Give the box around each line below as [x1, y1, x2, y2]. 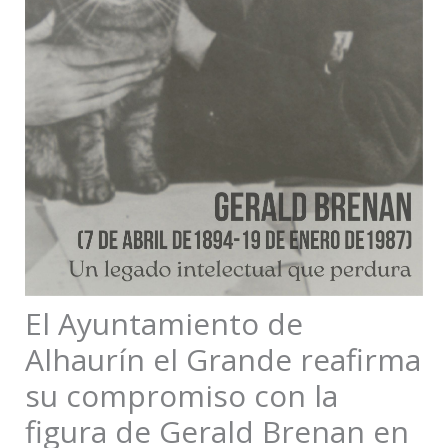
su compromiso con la [24, 375, 338, 416]
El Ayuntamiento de [24, 303, 303, 344]
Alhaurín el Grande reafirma [24, 339, 421, 380]
